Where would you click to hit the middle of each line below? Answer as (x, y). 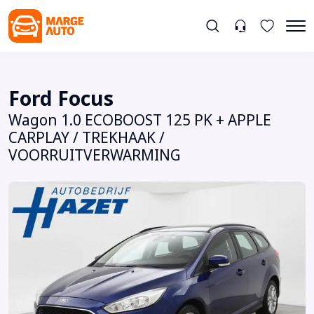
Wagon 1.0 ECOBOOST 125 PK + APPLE (140, 120)
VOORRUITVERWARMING (95, 155)
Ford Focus (61, 98)
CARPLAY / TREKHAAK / (87, 138)
